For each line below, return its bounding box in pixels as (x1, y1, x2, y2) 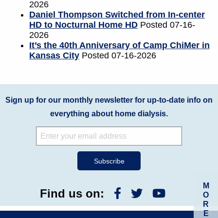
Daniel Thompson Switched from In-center (29, 10, 205, 20)
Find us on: (40, 186, 104, 200)
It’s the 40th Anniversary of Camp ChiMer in (29, 40, 210, 51)
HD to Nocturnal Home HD (29, 20, 138, 30)
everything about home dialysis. (50, 109, 168, 118)
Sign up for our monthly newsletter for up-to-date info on (5, 96, 213, 105)
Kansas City (29, 51, 79, 61)
